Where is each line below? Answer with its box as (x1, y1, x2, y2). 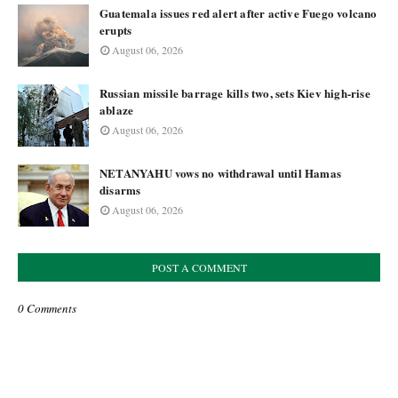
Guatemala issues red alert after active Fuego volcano (99, 4, 378, 21)
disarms (99, 181, 141, 198)
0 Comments (18, 300, 76, 316)
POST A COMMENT (151, 260, 247, 275)
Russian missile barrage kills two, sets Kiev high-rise (99, 84, 370, 101)
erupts (99, 21, 132, 38)
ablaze (99, 101, 134, 118)
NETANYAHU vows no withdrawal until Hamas (99, 164, 341, 181)
